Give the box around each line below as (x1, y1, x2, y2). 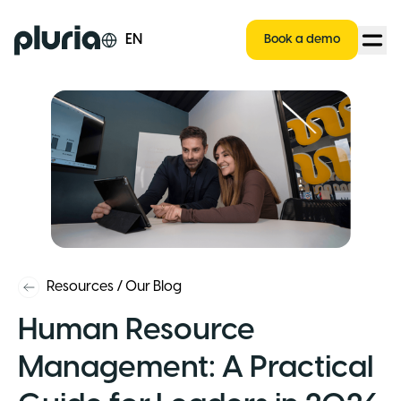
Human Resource (18, 314, 255, 347)
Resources (47, 278, 114, 294)
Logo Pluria (13, 26, 86, 42)
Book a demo (264, 33, 340, 47)
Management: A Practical (18, 352, 373, 385)
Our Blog (125, 278, 182, 294)
